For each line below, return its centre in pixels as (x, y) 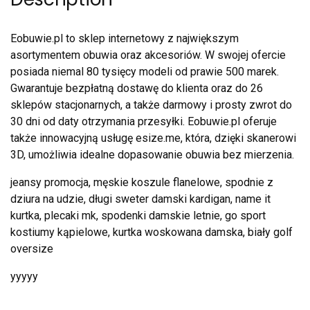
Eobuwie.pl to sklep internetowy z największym (125, 39)
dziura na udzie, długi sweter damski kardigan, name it (140, 199)
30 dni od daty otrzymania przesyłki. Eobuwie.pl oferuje (144, 122)
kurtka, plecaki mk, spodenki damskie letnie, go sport (138, 216)
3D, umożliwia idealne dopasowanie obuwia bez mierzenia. (152, 155)
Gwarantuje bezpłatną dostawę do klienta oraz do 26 (137, 89)
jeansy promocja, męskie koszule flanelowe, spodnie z (142, 183)
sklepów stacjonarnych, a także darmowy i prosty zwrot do (151, 105)
